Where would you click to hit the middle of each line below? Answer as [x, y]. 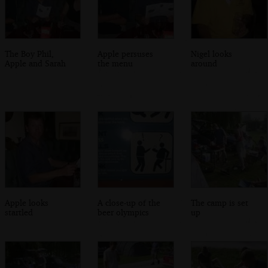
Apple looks [26, 202]
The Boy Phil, [29, 53]
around [204, 63]
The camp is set [220, 202]
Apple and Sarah [35, 63]
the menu [115, 63]
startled [19, 212]
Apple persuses [126, 53]
